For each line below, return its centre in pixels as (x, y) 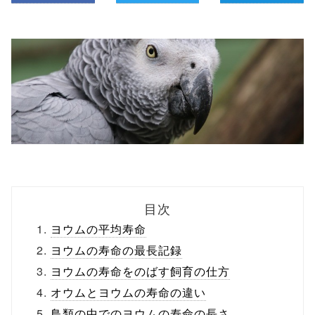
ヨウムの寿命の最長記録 (116, 250)
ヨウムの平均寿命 (98, 229)
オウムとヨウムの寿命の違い (128, 292)
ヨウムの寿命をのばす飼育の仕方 (140, 271)
